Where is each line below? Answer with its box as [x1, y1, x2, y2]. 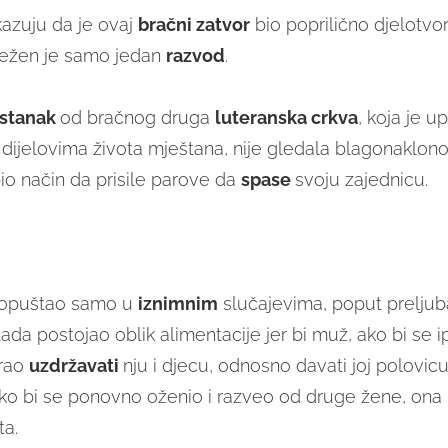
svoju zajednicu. [294, 169, 428, 191]
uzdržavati [28, 355, 123, 377]
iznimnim [137, 293, 218, 315]
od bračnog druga [59, 107, 215, 129]
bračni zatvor [137, 14, 250, 36]
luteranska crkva [214, 107, 358, 129]
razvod [165, 45, 225, 67]
